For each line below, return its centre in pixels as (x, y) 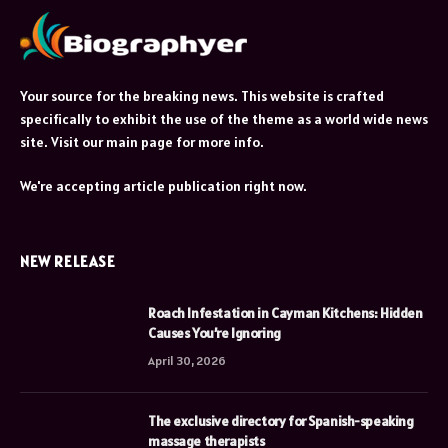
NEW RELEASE (68, 261)
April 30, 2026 (187, 360)
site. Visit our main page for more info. (142, 141)
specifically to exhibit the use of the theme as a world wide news (224, 118)
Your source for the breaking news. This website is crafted (202, 95)
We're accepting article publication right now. (163, 185)
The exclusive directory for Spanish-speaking (281, 420)
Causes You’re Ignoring (214, 332)
